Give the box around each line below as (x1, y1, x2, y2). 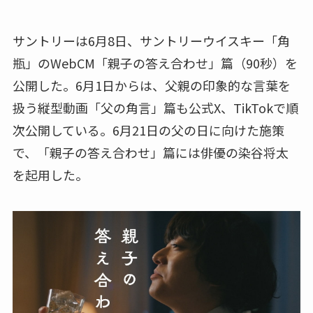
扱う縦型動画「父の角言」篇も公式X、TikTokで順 (12, 98, 298, 117)
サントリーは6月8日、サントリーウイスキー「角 (12, 31, 290, 50)
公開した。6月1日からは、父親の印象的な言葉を (12, 75, 291, 94)
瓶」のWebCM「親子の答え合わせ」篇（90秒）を (12, 53, 298, 72)
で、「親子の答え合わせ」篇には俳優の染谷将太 (12, 143, 289, 161)
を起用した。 (12, 165, 88, 184)
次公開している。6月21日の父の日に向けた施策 (12, 120, 284, 139)
